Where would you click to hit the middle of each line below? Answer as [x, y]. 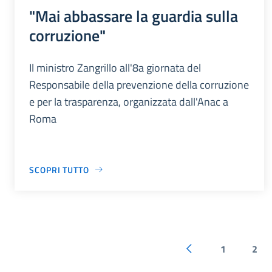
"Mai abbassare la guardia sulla [134, 15]
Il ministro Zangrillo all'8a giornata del [115, 67]
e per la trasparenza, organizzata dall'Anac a [129, 101]
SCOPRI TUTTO [59, 169]
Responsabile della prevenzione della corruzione [139, 84]
